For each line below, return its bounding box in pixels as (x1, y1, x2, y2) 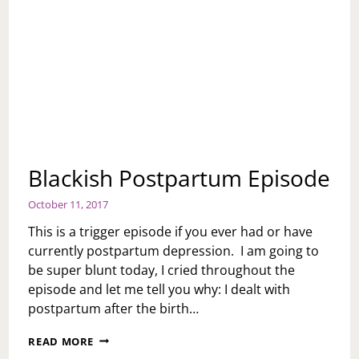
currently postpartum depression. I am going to (28, 241, 320, 260)
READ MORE (28, 333, 95, 349)
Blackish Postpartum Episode (28, 162, 331, 193)
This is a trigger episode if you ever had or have (28, 222, 313, 240)
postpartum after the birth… (28, 299, 200, 317)
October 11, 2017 (28, 196, 109, 212)
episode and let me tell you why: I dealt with (28, 280, 291, 298)
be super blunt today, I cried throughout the (28, 260, 296, 279)
